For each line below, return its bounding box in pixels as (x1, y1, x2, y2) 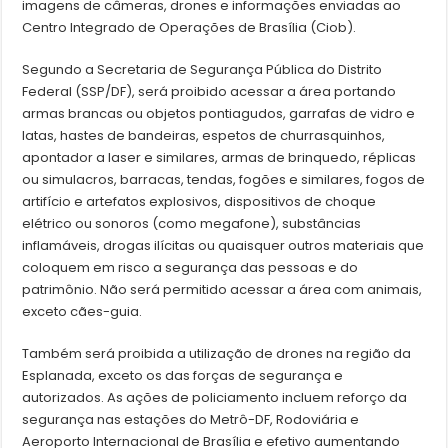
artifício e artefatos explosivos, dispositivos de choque (22, 192, 377, 212)
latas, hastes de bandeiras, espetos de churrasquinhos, (22, 126, 386, 146)
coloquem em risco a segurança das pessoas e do (22, 258, 359, 278)
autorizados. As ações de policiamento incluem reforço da (22, 388, 408, 408)
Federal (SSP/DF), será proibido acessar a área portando (22, 82, 397, 102)
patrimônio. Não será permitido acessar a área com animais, (22, 280, 423, 300)
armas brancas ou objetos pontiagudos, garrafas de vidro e (22, 104, 416, 124)
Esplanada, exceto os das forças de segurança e (22, 366, 344, 386)
